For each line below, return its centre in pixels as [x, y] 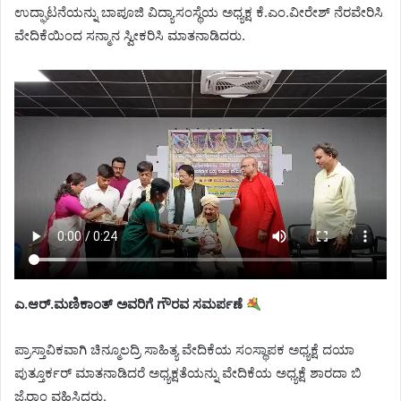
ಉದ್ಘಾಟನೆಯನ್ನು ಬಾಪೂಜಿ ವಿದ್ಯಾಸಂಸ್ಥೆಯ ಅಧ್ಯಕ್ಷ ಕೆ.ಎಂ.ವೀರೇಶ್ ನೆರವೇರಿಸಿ [199, 13]
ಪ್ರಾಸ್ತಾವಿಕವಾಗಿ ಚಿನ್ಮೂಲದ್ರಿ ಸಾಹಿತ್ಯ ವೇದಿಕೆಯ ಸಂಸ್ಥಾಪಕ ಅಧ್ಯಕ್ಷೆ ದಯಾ [184, 350]
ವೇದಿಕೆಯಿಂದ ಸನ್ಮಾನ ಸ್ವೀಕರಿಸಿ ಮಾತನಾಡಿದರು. [130, 36]
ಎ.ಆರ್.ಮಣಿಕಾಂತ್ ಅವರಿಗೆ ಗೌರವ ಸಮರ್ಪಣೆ [130, 304]
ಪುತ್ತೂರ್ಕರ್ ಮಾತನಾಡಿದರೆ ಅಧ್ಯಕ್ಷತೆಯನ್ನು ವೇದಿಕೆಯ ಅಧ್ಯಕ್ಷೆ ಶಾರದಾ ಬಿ [188, 373]
